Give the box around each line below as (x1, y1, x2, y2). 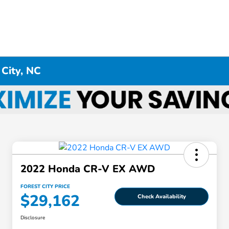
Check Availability (137, 192, 186, 200)
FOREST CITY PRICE (20, 183, 70, 191)
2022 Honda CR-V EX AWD (20, 162, 155, 176)
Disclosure (20, 214, 45, 222)
